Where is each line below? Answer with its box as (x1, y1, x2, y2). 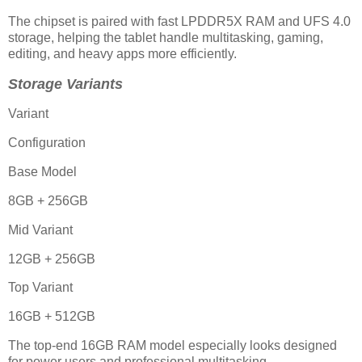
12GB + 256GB (8, 251, 95, 266)
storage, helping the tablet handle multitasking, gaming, (8, 30, 323, 44)
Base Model (8, 165, 77, 179)
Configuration (8, 136, 86, 150)
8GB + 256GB (8, 193, 88, 208)
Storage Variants (8, 75, 123, 92)
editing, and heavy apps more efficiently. (8, 46, 237, 61)
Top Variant (8, 280, 73, 295)
